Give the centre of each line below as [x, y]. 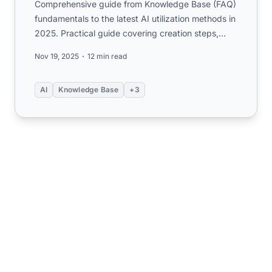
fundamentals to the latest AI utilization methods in [135, 19]
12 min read [107, 56]
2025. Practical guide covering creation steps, [127, 33]
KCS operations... [69, 48]
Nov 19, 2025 [57, 56]
